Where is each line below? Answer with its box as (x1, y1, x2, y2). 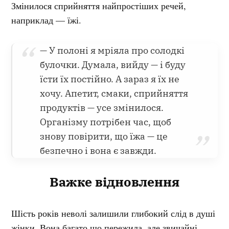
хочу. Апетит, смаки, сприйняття (40, 87, 189, 99)
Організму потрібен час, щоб (40, 116, 172, 128)
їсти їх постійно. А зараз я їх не (40, 73, 180, 85)
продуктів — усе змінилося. (40, 101, 164, 113)
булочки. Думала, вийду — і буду (40, 58, 186, 71)
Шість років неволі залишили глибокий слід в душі (11, 207, 216, 219)
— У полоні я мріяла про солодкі (40, 44, 185, 56)
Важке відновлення (50, 173, 179, 190)
